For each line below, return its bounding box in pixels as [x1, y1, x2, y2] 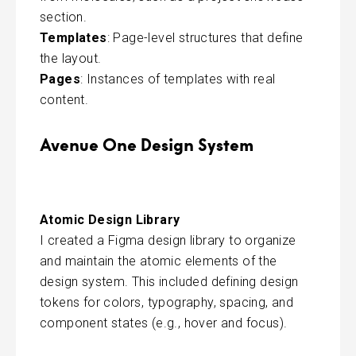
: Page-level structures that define [106, 29, 304, 45]
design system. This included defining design [40, 273, 299, 289]
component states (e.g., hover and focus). [40, 315, 288, 331]
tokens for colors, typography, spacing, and [40, 294, 294, 310]
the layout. [40, 50, 102, 66]
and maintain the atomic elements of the [40, 253, 277, 269]
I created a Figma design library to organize [40, 232, 296, 248]
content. [40, 91, 89, 107]
